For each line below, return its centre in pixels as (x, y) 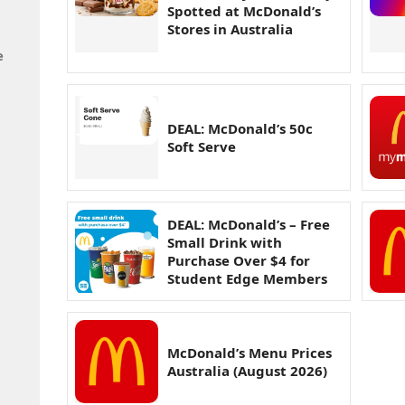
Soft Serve (202, 147)
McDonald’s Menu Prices (250, 353)
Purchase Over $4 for (239, 261)
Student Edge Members (247, 279)
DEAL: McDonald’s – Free (249, 225)
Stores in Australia (230, 29)
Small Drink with (225, 243)
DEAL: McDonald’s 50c (240, 129)
